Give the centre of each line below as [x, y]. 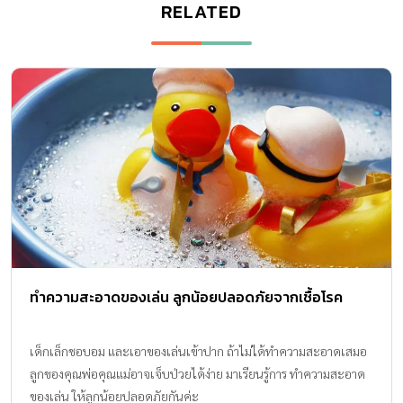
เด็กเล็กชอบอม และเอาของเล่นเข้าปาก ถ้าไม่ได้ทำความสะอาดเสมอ [198, 350]
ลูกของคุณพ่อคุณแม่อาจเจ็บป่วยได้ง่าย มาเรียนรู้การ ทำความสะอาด [197, 373]
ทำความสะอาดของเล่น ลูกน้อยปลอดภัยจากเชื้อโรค [186, 296]
